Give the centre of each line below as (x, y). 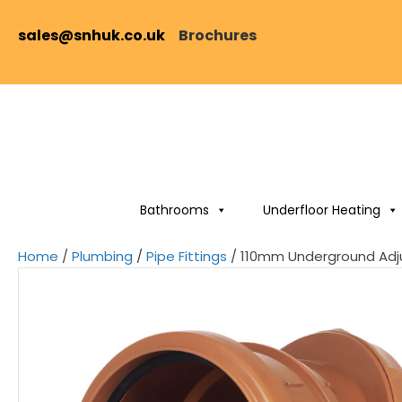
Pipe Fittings (187, 256)
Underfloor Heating (321, 210)
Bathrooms (174, 210)
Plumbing (102, 256)
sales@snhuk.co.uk (98, 35)
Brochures (218, 35)
